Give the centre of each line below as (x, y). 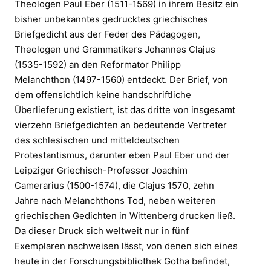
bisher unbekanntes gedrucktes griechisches (111, 19)
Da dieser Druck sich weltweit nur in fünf (102, 230)
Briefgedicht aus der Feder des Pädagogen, (107, 34)
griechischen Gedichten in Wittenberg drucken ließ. (125, 215)
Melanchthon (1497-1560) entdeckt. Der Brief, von (121, 79)
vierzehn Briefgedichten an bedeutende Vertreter (121, 125)
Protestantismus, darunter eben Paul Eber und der (122, 155)
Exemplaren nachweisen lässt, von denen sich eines (126, 246)
